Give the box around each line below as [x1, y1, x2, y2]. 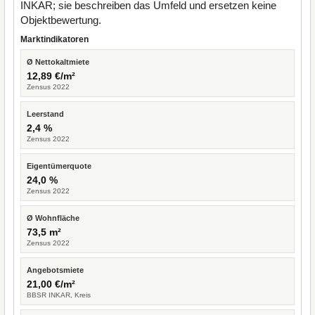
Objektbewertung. [20, 14, 101, 26]
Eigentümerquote [27, 162, 91, 170]
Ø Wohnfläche [27, 214, 79, 222]
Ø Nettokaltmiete [27, 58, 89, 66]
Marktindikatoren [20, 34, 89, 44]
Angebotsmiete [27, 266, 84, 274]
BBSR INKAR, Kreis [27, 291, 91, 299]
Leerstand [27, 110, 64, 118]
